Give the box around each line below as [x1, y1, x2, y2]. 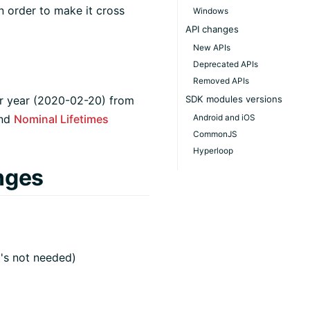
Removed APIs [193, 75, 250, 86]
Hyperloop [193, 145, 234, 156]
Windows [193, 6, 229, 16]
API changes [185, 23, 239, 35]
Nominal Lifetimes [14, 111, 109, 126]
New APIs [193, 42, 231, 53]
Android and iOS [193, 112, 256, 122]
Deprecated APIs [193, 59, 259, 69]
